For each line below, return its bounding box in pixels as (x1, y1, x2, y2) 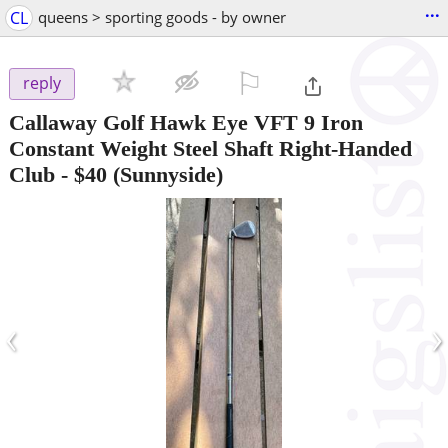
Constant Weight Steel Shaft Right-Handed (9, 135, 412, 161)
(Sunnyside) (107, 161, 223, 187)
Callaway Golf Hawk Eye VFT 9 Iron (9, 109, 363, 135)
